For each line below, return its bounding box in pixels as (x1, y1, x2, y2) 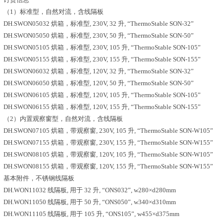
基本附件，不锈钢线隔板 (3, 174, 74, 182)
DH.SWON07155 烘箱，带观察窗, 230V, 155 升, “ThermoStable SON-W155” (3, 139, 213, 146)
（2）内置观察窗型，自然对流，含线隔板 (3, 115, 123, 122)
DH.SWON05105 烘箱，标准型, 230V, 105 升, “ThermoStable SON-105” (3, 44, 201, 51)
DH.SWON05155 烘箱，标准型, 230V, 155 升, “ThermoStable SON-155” (3, 55, 201, 63)
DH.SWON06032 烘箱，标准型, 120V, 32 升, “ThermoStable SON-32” (3, 67, 194, 75)
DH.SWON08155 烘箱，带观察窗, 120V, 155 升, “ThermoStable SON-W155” (3, 163, 213, 170)
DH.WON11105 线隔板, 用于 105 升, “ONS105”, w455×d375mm (3, 210, 179, 218)
